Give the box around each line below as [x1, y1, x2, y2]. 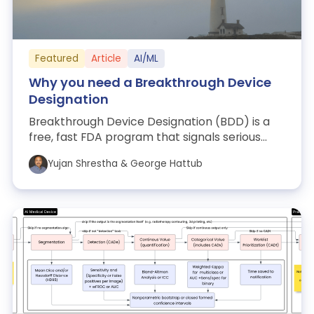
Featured [34, 51, 78, 65]
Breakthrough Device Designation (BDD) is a [28, 114, 270, 130]
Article [90, 51, 121, 65]
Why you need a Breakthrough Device [28, 74, 271, 92]
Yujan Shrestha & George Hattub [47, 157, 203, 171]
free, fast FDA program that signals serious [28, 129, 261, 146]
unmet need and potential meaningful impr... [28, 144, 272, 161]
